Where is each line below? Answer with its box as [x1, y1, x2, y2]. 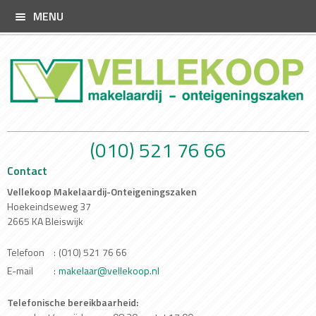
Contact [7, 162, 47, 179]
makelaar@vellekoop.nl [59, 263, 159, 278]
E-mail [7, 263, 33, 278]
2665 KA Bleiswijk [7, 214, 83, 229]
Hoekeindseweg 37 [7, 199, 91, 214]
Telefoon [7, 245, 44, 260]
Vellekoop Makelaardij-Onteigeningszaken [7, 184, 197, 199]
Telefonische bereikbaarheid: [7, 295, 138, 310]
